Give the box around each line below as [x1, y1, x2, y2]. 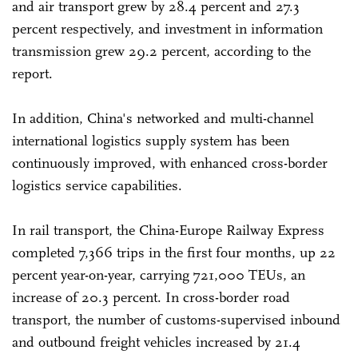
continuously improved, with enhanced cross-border [12, 153, 328, 172]
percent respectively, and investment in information [12, 19, 323, 38]
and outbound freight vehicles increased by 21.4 [12, 332, 300, 351]
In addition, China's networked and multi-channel [12, 109, 314, 127]
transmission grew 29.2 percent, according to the [12, 42, 311, 60]
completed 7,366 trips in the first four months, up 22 [12, 243, 336, 261]
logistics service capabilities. [12, 176, 186, 194]
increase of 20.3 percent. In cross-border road [12, 288, 290, 306]
